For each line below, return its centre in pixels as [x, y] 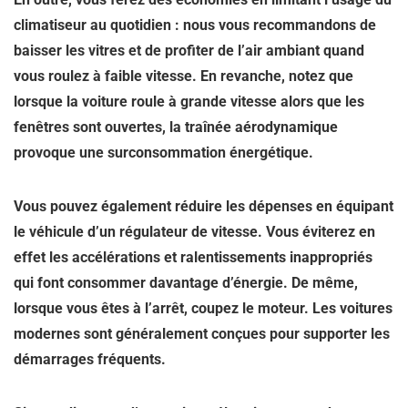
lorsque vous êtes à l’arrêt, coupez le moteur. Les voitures [203, 309]
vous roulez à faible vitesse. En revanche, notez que [184, 76]
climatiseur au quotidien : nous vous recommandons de [195, 25]
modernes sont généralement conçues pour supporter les [202, 334]
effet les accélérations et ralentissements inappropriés [193, 258]
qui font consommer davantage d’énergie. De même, [186, 283]
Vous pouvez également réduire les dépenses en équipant [204, 207]
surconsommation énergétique [208, 153]
